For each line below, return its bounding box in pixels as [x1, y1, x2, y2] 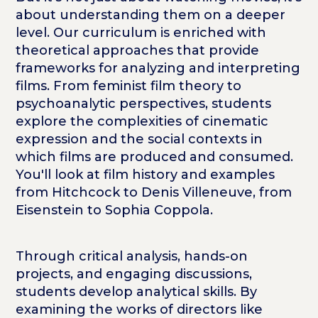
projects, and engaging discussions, [16, 266, 253, 283]
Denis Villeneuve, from [141, 185, 292, 201]
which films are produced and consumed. [16, 149, 294, 165]
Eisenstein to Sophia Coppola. [16, 202, 217, 219]
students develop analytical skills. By [16, 284, 258, 300]
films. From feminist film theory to [16, 78, 242, 94]
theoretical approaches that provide [16, 43, 260, 59]
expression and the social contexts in [16, 131, 263, 148]
